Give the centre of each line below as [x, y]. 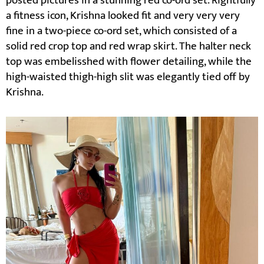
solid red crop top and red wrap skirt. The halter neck [128, 46]
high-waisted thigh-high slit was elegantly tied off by [128, 77]
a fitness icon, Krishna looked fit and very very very [123, 15]
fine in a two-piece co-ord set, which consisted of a [121, 31]
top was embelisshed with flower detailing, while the [129, 61]
